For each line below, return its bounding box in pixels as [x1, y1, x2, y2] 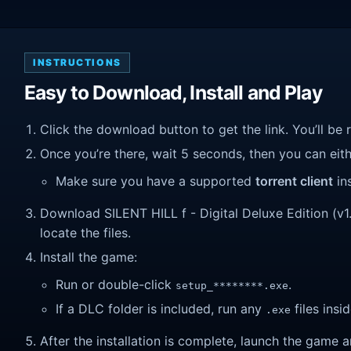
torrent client [255, 173, 333, 190]
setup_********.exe [175, 280, 288, 292]
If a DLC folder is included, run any [56, 300, 266, 317]
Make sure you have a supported [56, 173, 255, 190]
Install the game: [40, 248, 137, 265]
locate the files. [40, 225, 131, 241]
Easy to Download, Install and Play [24, 81, 322, 105]
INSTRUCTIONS [33, 56, 121, 69]
